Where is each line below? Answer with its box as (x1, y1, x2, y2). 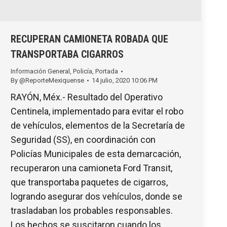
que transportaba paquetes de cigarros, (11, 176, 168, 187)
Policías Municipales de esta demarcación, (11, 148, 181, 159)
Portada (95, 67, 118, 75)
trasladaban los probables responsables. (11, 205, 173, 216)
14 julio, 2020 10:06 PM (92, 76, 158, 84)
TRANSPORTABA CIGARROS (11, 48, 124, 60)
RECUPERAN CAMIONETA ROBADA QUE (11, 32, 168, 45)
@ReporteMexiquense (19, 76, 84, 84)
